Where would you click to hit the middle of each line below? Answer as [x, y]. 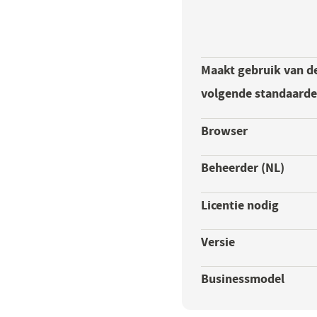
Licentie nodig [240, 204]
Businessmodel [243, 279]
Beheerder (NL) [243, 168]
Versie [218, 241]
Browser [225, 130]
